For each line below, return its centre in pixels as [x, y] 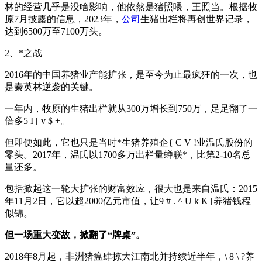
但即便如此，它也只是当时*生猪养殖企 [87, 142]
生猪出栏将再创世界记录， [196, 19]
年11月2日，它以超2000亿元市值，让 [82, 201]
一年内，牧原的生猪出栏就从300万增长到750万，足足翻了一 [131, 108]
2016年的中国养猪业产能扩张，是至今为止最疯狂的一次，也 [131, 74]
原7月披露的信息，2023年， [63, 19]
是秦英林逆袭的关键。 [51, 87]
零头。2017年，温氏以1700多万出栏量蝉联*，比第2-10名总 [128, 154]
